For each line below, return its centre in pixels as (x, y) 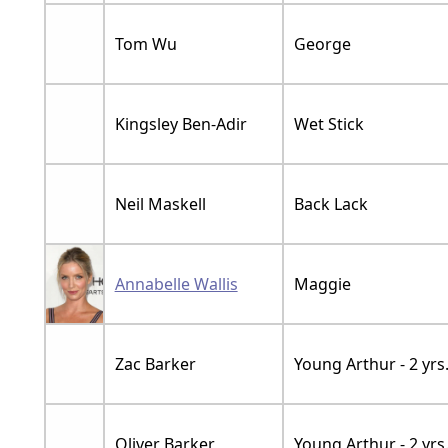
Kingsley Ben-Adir (180, 123)
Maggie (322, 283)
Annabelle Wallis (176, 283)
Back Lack (330, 203)
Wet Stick (328, 123)
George (322, 43)
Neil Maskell (160, 203)
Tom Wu (145, 43)
